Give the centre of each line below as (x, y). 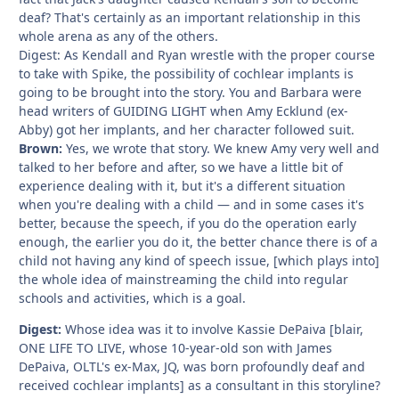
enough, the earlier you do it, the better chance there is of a (198, 241)
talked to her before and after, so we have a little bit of (181, 167)
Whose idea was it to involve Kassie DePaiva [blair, (214, 329)
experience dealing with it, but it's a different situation (182, 185)
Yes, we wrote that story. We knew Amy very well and (221, 148)
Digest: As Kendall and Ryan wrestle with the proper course (197, 54)
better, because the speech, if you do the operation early (187, 223)
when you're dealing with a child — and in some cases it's (191, 204)
